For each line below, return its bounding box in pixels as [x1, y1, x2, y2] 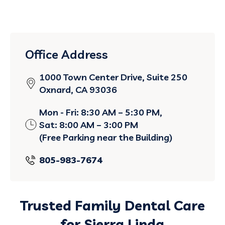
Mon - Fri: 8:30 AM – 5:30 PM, [39, 106, 162, 118]
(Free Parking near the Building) [39, 131, 172, 143]
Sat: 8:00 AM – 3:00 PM [39, 119, 138, 131]
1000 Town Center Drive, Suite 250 [39, 71, 187, 83]
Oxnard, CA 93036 [39, 83, 117, 95]
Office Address [25, 46, 108, 62]
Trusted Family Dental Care [20, 196, 205, 214]
